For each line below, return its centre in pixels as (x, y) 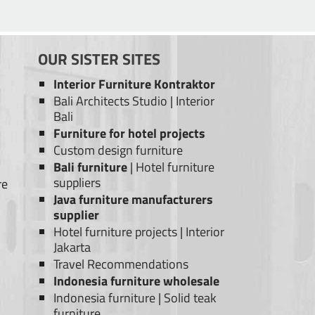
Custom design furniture (118, 150)
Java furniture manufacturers (134, 200)
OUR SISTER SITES (99, 59)
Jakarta (72, 247)
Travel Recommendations (121, 264)
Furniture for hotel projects (130, 134)
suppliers (77, 183)
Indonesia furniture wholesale (137, 281)
